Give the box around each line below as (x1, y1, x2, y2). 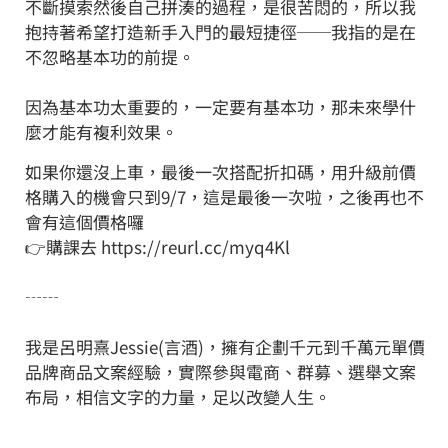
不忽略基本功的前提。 (25, 43, 195, 69)
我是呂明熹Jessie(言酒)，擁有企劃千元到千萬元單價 (25, 333, 425, 359)
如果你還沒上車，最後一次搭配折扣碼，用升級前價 (25, 158, 416, 184)
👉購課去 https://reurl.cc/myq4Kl (25, 233, 290, 259)
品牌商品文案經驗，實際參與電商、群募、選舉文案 (25, 358, 416, 384)
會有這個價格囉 (25, 208, 144, 234)
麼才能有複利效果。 (25, 118, 178, 144)
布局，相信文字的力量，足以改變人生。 (25, 383, 331, 409)
